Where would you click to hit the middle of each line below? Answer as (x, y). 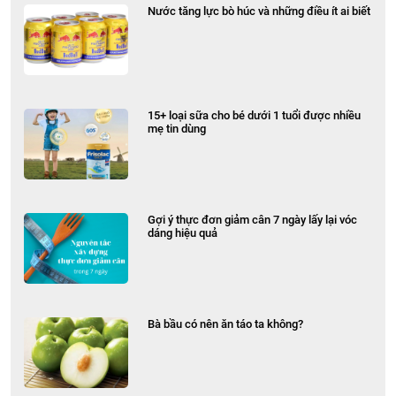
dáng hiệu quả (183, 233)
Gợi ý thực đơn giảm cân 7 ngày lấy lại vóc (253, 220)
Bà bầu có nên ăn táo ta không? (226, 324)
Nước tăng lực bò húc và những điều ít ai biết (259, 11)
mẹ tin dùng (177, 129)
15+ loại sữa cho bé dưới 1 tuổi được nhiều (255, 116)
